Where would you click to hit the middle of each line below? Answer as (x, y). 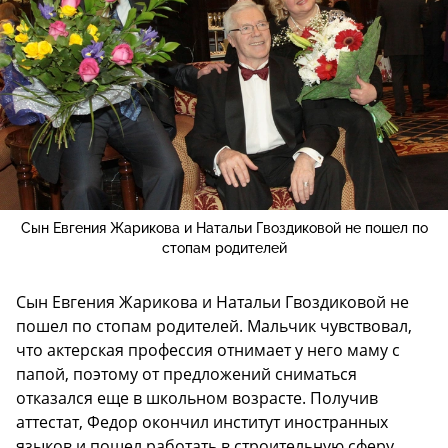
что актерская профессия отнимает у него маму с (208, 349)
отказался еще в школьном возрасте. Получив (197, 397)
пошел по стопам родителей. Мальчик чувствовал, (214, 325)
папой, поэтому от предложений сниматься (186, 373)
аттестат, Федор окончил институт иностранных (202, 421)
